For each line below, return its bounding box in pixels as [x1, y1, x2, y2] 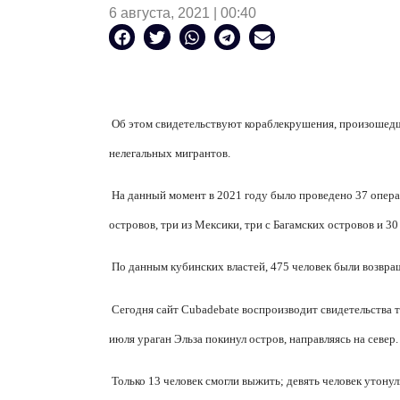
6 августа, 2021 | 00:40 [109, 5, 256, 21]
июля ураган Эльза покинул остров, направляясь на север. [109, 331, 398, 346]
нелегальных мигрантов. [109, 146, 230, 160]
